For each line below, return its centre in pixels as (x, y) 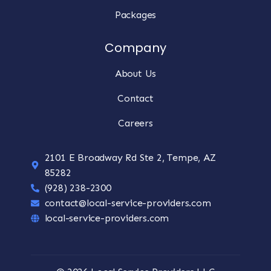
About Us (135, 74)
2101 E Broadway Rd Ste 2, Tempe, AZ (130, 158)
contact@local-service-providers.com (128, 203)
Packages (135, 15)
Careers (135, 123)
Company (135, 48)
